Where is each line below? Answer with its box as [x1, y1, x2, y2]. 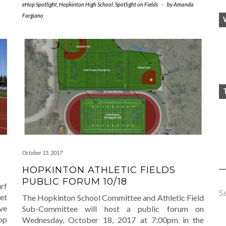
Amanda [174, 1, 194, 8]
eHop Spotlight [22, 1, 57, 8]
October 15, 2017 [22, 149, 63, 156]
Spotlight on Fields [115, 1, 158, 8]
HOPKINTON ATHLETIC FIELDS [22, 164, 176, 176]
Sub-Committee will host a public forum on [22, 203, 204, 213]
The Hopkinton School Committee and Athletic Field [22, 192, 204, 202]
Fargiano [22, 12, 43, 19]
